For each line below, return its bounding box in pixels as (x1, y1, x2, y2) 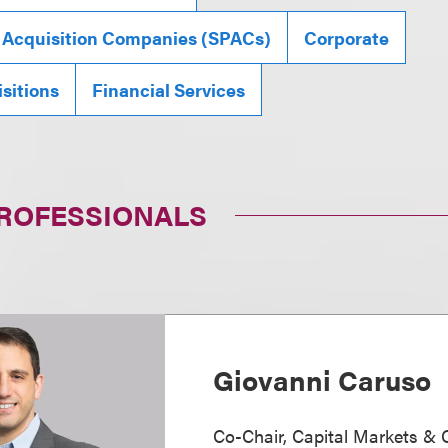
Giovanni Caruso (213, 359, 432, 400)
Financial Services (92, 77, 246, 103)
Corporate (304, 25, 390, 51)
